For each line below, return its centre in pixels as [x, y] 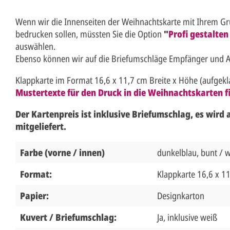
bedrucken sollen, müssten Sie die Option [90, 34]
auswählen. [35, 46]
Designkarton [181, 195]
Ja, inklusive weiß [187, 217]
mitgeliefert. [41, 126]
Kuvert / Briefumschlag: [69, 217]
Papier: [35, 195]
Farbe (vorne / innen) [62, 152]
